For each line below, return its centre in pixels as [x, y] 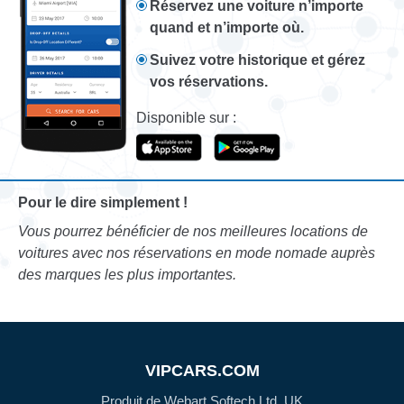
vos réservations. [209, 82]
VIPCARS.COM [202, 371]
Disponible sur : [186, 118]
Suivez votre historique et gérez [258, 60]
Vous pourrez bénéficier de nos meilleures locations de [193, 232]
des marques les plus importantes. [127, 275]
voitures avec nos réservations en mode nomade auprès [197, 253]
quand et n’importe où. [227, 28]
